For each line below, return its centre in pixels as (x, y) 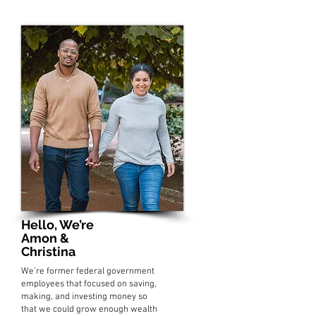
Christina (48, 251)
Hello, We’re (57, 224)
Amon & (45, 238)
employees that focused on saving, (89, 284)
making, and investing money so (84, 297)
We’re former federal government (88, 271)
